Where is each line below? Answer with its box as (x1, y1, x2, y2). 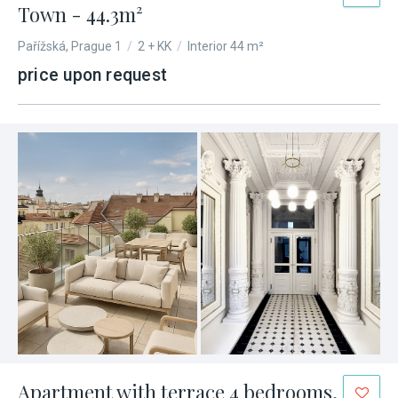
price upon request (18, 65, 167, 85)
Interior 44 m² (187, 39, 264, 53)
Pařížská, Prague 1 (18, 39, 122, 53)
